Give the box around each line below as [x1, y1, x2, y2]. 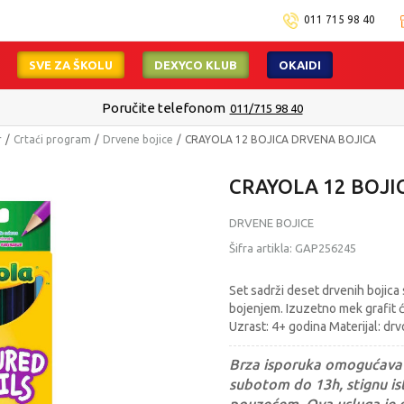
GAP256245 [295, 242, 356, 254]
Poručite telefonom [101, 100, 225, 116]
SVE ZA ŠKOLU [29, 59, 114, 71]
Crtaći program [14, 133, 91, 145]
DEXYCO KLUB [154, 59, 238, 71]
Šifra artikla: [229, 242, 295, 254]
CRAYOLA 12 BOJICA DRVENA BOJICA [185, 133, 376, 145]
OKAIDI [279, 59, 322, 71]
